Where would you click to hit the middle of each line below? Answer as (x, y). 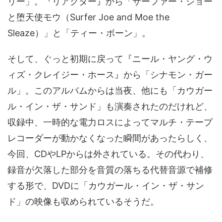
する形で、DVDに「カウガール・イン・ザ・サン (106, 186)
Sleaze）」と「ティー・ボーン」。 (79, 33)
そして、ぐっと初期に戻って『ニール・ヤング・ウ (110, 59)
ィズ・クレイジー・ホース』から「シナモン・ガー (110, 75)
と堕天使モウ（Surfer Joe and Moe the (88, 17)
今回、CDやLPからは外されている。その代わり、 (108, 154)
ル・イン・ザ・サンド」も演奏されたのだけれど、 (110, 106)
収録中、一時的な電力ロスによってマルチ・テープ (110, 122)
